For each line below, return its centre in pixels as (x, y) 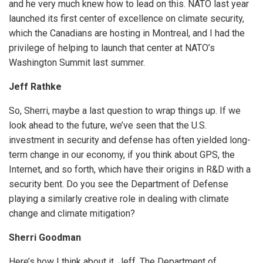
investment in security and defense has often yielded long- (130, 140)
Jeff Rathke (35, 87)
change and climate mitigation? (72, 214)
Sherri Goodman (45, 238)
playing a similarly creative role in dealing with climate (119, 199)
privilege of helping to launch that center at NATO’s (112, 48)
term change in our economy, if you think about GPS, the (122, 155)
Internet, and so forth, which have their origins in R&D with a (130, 170)
